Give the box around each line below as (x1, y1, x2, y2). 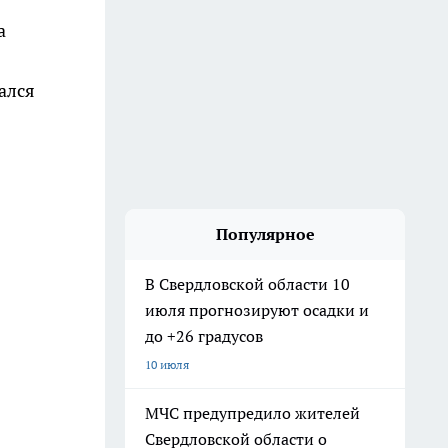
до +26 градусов (145, 326, 263, 346)
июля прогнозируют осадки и (145, 300, 369, 320)
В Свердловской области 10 (145, 274, 350, 294)
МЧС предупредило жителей (145, 403, 360, 423)
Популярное (215, 224, 315, 244)
